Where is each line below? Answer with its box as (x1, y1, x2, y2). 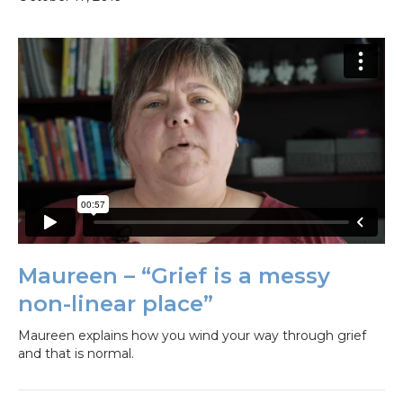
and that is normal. (18, 345, 134, 362)
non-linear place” (18, 290, 213, 317)
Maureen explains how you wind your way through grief (18, 327, 366, 344)
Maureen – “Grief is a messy (18, 262, 330, 289)
